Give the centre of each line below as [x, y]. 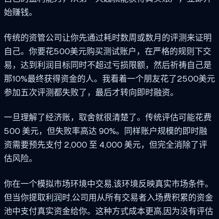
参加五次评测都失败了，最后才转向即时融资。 [91, 92]
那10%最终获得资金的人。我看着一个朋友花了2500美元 [109, 78]
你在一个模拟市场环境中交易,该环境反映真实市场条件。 [109, 184]
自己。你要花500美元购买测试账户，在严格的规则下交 [108, 51]
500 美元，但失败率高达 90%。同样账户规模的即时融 [106, 131]
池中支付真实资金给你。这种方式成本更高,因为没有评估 [109, 211]
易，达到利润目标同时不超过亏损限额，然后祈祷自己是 [108, 65]
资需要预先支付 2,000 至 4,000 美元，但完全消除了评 [106, 145]
